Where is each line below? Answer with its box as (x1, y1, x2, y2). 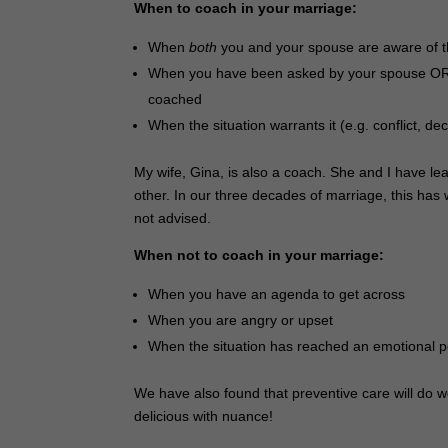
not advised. (134, 209, 212, 226)
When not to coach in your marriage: (134, 246, 385, 263)
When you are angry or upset (148, 311, 334, 328)
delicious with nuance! (134, 407, 274, 424)
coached (148, 90, 203, 107)
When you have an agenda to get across (148, 285, 406, 302)
